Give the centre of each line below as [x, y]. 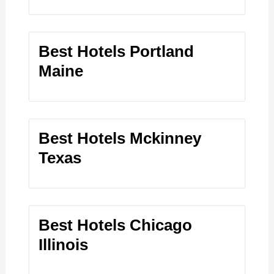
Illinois [64, 245]
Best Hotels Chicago [116, 225]
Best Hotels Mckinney [120, 139]
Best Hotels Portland [117, 52]
